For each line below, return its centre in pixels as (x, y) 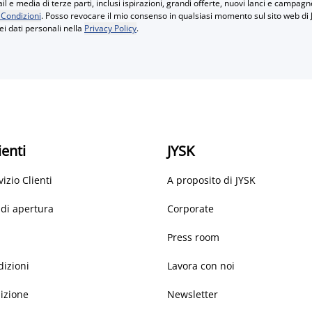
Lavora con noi (201, 265)
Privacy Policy (110, 28)
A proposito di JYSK (211, 180)
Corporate (190, 208)
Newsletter (193, 294)
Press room (193, 237)
